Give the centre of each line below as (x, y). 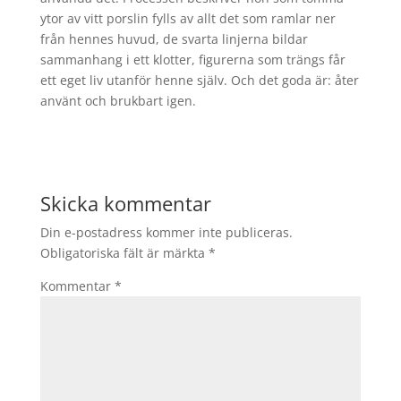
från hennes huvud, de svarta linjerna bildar (174, 39)
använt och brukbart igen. (118, 101)
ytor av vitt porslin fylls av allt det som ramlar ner (188, 18)
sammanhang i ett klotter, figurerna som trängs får (192, 60)
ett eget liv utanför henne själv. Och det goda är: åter (199, 80)
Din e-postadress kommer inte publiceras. (166, 232)
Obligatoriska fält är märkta (124, 253)
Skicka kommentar (125, 203)
